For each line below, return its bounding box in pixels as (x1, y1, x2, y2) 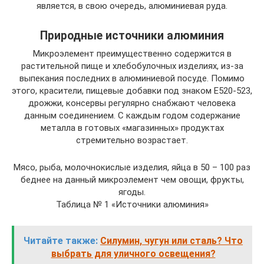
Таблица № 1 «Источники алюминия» (55, 199, 209, 210)
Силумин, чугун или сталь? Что (100, 235, 243, 246)
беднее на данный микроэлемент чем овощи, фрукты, (20, 174, 244, 185)
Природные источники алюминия (40, 29, 224, 43)
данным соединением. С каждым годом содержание (24, 110, 240, 121)
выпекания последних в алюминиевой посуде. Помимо (19, 73, 245, 84)
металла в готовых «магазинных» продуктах (40, 123, 224, 133)
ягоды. (118, 187, 146, 197)
